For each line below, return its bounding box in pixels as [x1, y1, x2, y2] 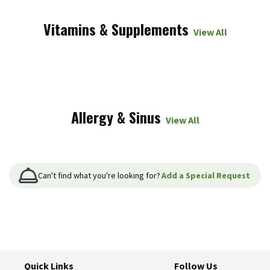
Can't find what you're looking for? [38, 170, 160, 181]
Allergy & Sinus [71, 106, 161, 128]
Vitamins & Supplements [43, 18, 189, 40]
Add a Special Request [162, 170, 250, 181]
